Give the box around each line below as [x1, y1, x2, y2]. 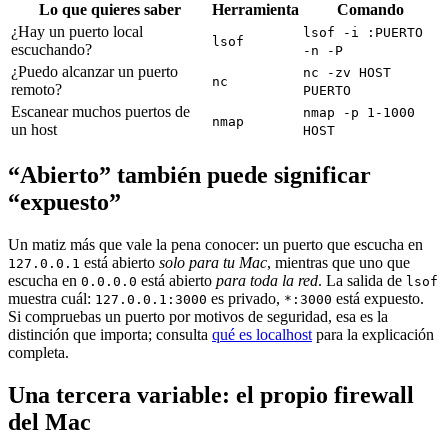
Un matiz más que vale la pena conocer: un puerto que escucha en [8, 235, 423, 253]
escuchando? [11, 40, 92, 58]
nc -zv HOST [303, 64, 391, 80]
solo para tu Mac [159, 253, 267, 271]
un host [11, 120, 57, 138]
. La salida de [318, 271, 406, 289]
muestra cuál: [8, 289, 95, 307]
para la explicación [312, 325, 434, 343]
